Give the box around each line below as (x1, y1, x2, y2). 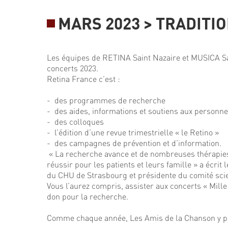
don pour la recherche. (47, 191, 128, 202)
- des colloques (47, 116, 104, 127)
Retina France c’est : (47, 73, 120, 84)
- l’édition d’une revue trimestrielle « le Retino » (47, 127, 219, 137)
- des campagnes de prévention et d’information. (47, 137, 221, 148)
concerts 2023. (47, 63, 98, 73)
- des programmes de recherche (47, 95, 165, 105)
